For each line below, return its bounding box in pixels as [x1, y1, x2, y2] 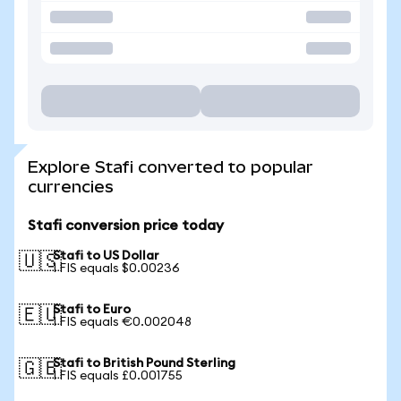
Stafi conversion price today [28, 218, 224, 233]
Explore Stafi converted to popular [28, 158, 313, 176]
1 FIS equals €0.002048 [53, 316, 192, 328]
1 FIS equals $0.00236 [53, 262, 180, 275]
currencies [28, 177, 114, 196]
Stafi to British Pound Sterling [53, 357, 235, 370]
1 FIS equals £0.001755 [53, 370, 183, 382]
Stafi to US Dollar [53, 250, 159, 262]
